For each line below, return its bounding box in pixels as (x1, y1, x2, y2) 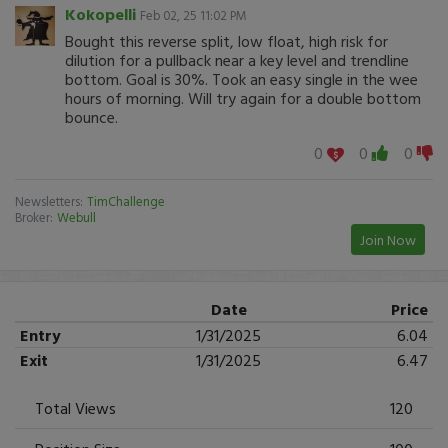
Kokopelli (65, 2, 136, 26)
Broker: (15, 207, 53, 227)
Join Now (360, 228, 416, 250)
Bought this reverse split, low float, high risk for (65, 29, 388, 53)
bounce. (65, 105, 118, 129)
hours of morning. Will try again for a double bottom (65, 86, 421, 110)
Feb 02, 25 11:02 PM (140, 6, 247, 25)
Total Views (35, 395, 116, 420)
